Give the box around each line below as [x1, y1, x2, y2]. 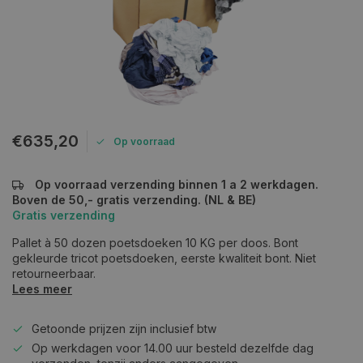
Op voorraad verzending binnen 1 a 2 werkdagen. [32, 177, 318, 191]
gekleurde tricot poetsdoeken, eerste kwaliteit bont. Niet [12, 251, 316, 265]
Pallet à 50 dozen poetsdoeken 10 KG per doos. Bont [12, 236, 298, 250]
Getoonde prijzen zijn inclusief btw [32, 322, 216, 335]
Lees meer [12, 282, 72, 296]
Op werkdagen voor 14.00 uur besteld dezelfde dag [32, 341, 314, 355]
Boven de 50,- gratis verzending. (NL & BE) [12, 193, 256, 207]
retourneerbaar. [12, 267, 96, 280]
